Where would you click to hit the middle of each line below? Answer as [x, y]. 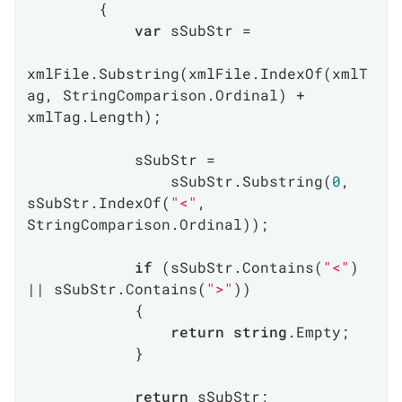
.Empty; [319, 332]
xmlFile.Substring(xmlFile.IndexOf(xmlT [197, 73]
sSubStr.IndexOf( [99, 202]
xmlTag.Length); [94, 116]
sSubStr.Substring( [251, 181]
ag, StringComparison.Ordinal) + [166, 95]
